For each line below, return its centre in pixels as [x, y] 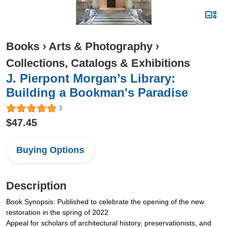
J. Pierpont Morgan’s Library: [91, 78]
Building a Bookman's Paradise [97, 92]
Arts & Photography [101, 46]
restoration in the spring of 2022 [57, 213]
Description [36, 186]
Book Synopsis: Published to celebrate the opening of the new [105, 202]
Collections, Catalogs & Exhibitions [98, 63]
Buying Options [50, 150]
